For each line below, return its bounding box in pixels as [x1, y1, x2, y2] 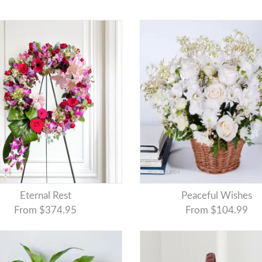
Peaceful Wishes [187, 191, 252, 201]
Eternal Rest [25, 191, 71, 201]
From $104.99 [185, 205, 248, 216]
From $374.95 [14, 205, 77, 216]
